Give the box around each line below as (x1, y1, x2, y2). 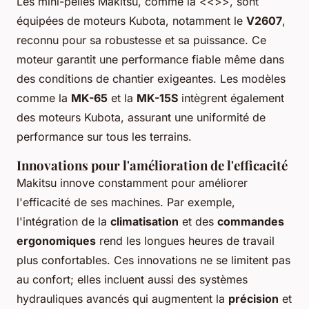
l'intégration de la (17, 215, 110, 229)
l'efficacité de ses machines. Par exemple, (17, 195, 235, 210)
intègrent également (178, 91, 284, 106)
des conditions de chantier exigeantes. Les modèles (17, 72, 286, 86)
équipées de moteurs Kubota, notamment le (17, 14, 246, 28)
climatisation (110, 215, 179, 229)
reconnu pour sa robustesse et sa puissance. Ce (17, 33, 266, 48)
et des (179, 215, 217, 229)
